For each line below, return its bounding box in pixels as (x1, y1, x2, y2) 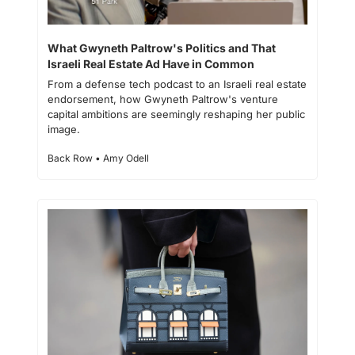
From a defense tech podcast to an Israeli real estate (48, 77, 307, 90)
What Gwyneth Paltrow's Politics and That (48, 40, 276, 55)
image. (48, 122, 80, 136)
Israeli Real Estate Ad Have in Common (48, 56, 254, 71)
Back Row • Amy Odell (48, 151, 149, 164)
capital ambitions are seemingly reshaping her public (48, 107, 305, 120)
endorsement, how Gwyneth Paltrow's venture (48, 92, 278, 105)
